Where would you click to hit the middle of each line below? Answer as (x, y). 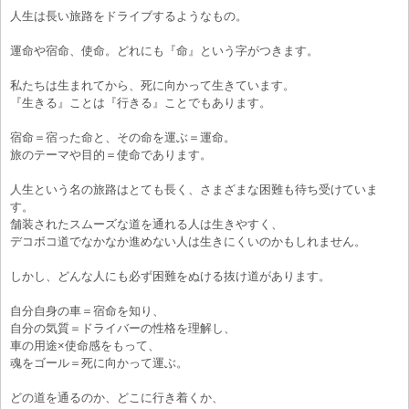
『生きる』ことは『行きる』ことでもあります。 (140, 102)
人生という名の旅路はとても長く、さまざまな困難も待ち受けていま (194, 189)
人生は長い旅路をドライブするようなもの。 (128, 16)
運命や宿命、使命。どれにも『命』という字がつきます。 (164, 50)
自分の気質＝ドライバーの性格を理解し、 (122, 328)
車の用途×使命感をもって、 (84, 345)
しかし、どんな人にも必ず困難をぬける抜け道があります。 (170, 276)
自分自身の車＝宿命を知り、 (87, 310)
